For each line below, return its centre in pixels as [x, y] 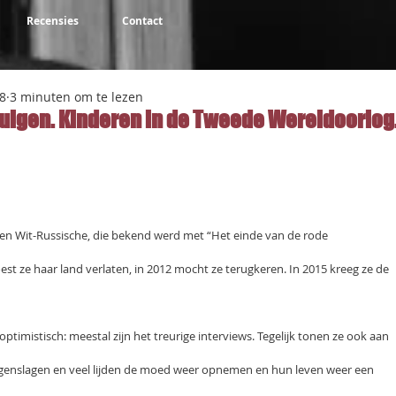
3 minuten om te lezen [76, 97]
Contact [142, 21]
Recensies [53, 21]
